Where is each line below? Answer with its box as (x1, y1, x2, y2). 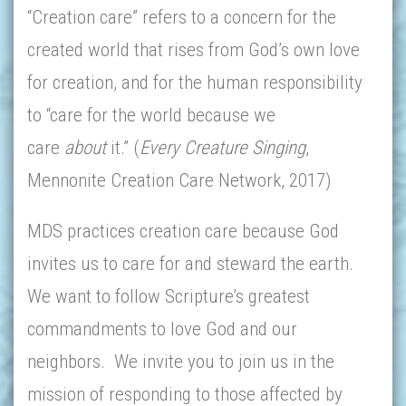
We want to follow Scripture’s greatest (27, 285, 310, 307)
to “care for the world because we (27, 104, 275, 126)
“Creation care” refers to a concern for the (27, 6, 336, 28)
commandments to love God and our (27, 318, 297, 340)
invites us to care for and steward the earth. (27, 253, 353, 275)
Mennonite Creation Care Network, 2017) (27, 169, 331, 191)
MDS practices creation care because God (27, 220, 339, 242)
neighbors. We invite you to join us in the (27, 351, 334, 372)
